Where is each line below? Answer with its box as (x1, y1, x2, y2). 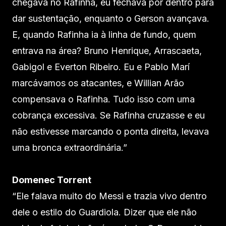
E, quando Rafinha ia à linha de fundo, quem (12, 29, 196, 40)
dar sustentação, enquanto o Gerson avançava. (12, 13, 209, 24)
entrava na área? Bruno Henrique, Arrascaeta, (12, 45, 202, 56)
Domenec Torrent (12, 174, 91, 185)
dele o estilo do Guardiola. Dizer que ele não (12, 206, 197, 217)
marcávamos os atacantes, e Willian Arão (12, 77, 184, 88)
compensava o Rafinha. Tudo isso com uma (12, 93, 195, 104)
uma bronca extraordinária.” (12, 142, 127, 153)
